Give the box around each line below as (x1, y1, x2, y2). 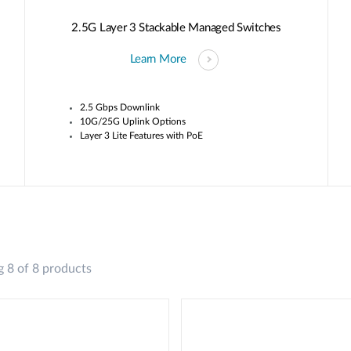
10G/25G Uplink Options (79, 116, 186, 126)
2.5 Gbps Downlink (79, 102, 160, 112)
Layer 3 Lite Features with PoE (79, 130, 203, 140)
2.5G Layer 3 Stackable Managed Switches (71, 21, 281, 34)
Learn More (129, 53, 186, 66)
